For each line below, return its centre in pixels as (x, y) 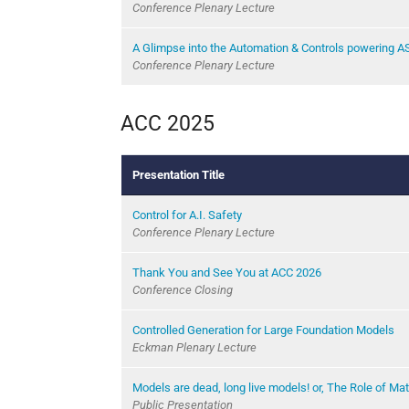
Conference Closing (183, 289)
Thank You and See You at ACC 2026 (227, 272)
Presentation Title (178, 174)
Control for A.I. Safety (187, 215)
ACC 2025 (168, 123)
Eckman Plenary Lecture (194, 347)
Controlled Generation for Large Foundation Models (263, 330)
